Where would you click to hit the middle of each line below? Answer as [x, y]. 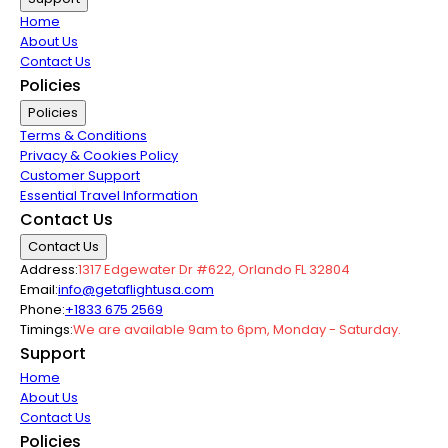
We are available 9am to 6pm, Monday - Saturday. [237, 329]
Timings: [46, 329]
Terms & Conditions [83, 135]
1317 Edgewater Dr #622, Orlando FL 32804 [214, 269]
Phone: [42, 309]
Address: [49, 269]
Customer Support [80, 175]
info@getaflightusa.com [136, 289]
